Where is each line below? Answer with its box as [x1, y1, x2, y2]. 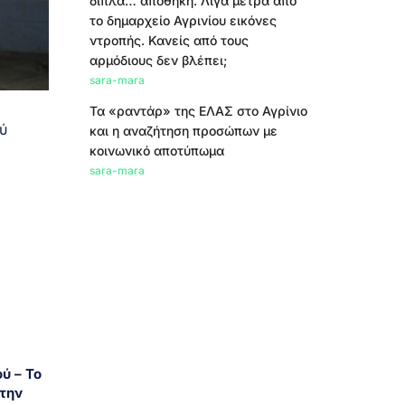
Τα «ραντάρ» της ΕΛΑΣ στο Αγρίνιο [89, 103, 307, 118]
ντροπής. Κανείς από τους [89, 33, 249, 48]
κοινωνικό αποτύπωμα [89, 143, 224, 158]
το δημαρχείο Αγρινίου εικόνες [89, 13, 277, 28]
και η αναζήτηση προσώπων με [89, 123, 278, 138]
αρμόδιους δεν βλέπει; [89, 52, 227, 68]
